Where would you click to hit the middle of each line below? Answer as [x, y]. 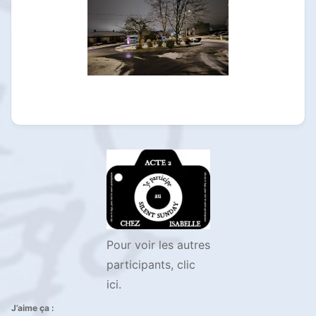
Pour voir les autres [158, 244]
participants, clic [151, 264]
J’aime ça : [33, 308]
